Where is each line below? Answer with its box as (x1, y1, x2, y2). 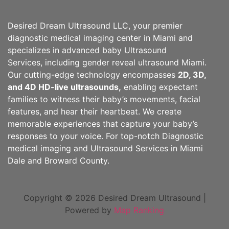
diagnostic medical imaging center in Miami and (8, 32, 193, 43)
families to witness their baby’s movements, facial (8, 94, 200, 104)
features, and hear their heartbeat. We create (8, 106, 181, 117)
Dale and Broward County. (8, 155, 109, 166)
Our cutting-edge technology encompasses (8, 69, 178, 80)
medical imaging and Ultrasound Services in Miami (8, 143, 203, 153)
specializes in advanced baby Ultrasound (8, 44, 167, 55)
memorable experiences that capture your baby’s (8, 118, 198, 129)
